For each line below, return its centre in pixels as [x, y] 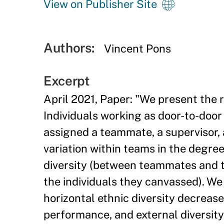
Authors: [69, 48]
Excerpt [67, 81]
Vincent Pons [138, 48]
